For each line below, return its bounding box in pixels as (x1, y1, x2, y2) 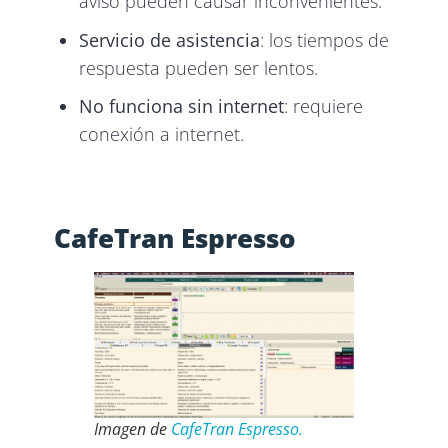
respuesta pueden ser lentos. (79, 55, 319, 80)
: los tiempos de (260, 27, 390, 52)
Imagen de (94, 418, 172, 441)
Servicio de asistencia (79, 27, 261, 52)
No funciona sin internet (79, 94, 285, 119)
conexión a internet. (79, 122, 245, 147)
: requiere (284, 94, 364, 119)
